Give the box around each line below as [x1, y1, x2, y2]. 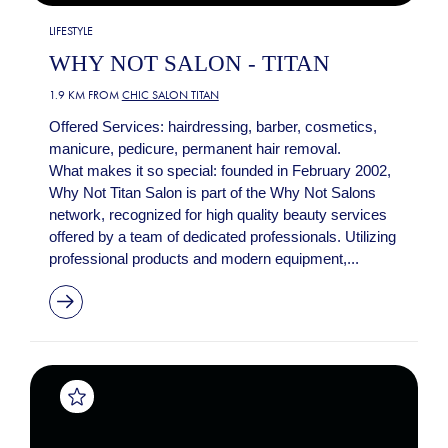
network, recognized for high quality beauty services [48, 205, 387, 223]
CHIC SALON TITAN [121, 87, 219, 102]
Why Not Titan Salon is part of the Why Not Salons [48, 183, 376, 201]
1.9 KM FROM [48, 87, 122, 102]
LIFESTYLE [48, 24, 93, 39]
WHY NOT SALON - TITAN [48, 51, 330, 77]
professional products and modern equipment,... [48, 249, 359, 267]
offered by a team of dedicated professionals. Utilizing [48, 227, 396, 245]
